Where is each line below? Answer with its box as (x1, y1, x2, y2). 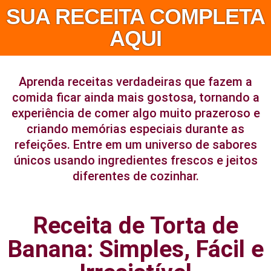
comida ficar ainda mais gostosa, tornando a (11, 90, 260, 105)
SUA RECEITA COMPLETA (6, 4, 265, 29)
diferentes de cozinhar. (72, 169, 199, 183)
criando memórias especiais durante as (27, 122, 244, 136)
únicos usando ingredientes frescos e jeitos (13, 153, 258, 168)
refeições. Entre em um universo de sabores (14, 137, 257, 152)
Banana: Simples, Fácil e (7, 235, 264, 263)
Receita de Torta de (33, 212, 238, 240)
